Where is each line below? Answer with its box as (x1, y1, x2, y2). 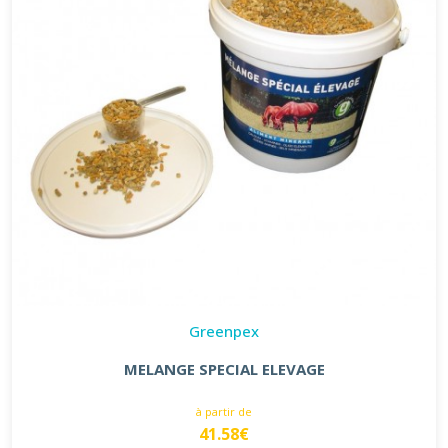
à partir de (196, 403, 252, 419)
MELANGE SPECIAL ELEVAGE (123, 358, 325, 379)
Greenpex (189, 320, 259, 341)
